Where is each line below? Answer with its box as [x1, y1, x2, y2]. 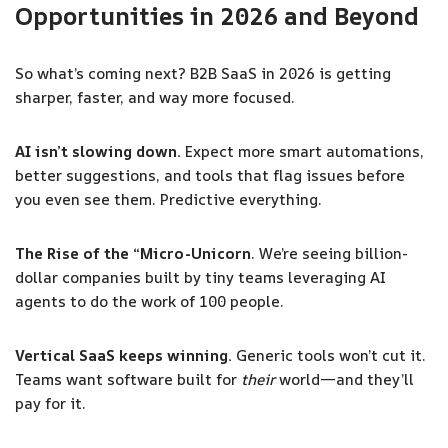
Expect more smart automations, [181, 141, 424, 162]
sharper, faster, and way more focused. [15, 87, 295, 108]
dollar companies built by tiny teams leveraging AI [15, 267, 386, 288]
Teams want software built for [15, 369, 241, 390]
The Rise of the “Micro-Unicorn [15, 243, 251, 264]
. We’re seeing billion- [251, 243, 408, 264]
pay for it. [15, 393, 86, 414]
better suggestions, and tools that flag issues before [15, 165, 405, 186]
